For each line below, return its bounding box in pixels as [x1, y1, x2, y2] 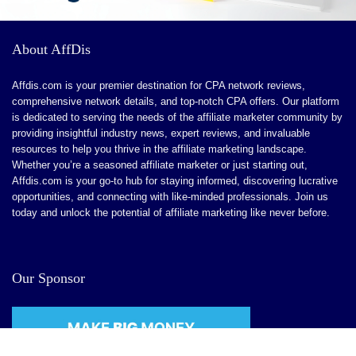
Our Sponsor [12, 269, 85, 286]
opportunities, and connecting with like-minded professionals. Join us [12, 190, 328, 203]
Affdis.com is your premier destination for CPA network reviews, [12, 79, 305, 91]
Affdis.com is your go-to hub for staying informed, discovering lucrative [12, 174, 338, 187]
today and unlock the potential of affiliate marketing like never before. [12, 206, 330, 219]
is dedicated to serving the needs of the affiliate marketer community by [12, 110, 342, 123]
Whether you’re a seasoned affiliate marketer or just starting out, [12, 158, 308, 171]
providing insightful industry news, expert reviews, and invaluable [12, 126, 310, 139]
